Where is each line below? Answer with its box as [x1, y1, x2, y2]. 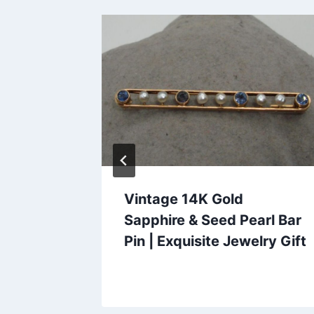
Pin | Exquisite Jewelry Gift [124, 232, 306, 250]
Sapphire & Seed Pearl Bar [124, 211, 301, 228]
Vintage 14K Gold [124, 190, 243, 207]
